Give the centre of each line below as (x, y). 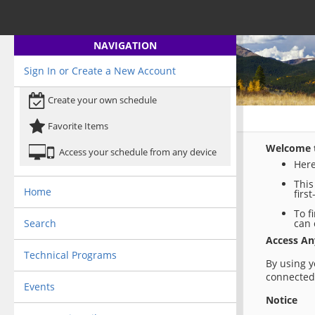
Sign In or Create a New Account (99, 70)
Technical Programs (70, 255)
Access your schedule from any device (138, 152)
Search (40, 223)
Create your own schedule (102, 99)
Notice (282, 300)
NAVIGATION (125, 45)
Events (39, 286)
